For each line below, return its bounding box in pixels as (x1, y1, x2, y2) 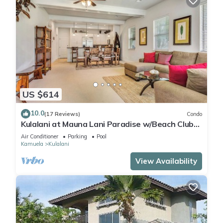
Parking (68, 133, 87, 140)
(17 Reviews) (44, 110, 80, 117)
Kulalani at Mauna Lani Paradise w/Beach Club (21, 119, 194, 129)
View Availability (135, 156, 197, 166)
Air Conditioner (21, 133, 58, 140)
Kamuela (21, 140, 43, 148)
